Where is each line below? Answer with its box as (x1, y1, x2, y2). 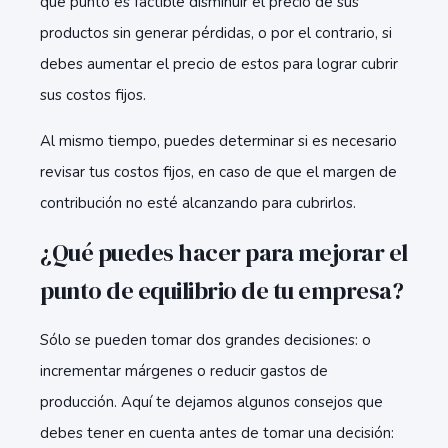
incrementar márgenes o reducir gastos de (40, 361, 328, 381)
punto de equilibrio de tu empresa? (40, 274, 403, 307)
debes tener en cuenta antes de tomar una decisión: (40, 423, 394, 443)
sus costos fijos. (40, 85, 146, 105)
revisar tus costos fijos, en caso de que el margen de (40, 162, 397, 182)
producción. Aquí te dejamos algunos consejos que (40, 392, 383, 412)
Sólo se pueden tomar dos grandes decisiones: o (40, 330, 371, 350)
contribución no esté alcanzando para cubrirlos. (40, 193, 356, 213)
